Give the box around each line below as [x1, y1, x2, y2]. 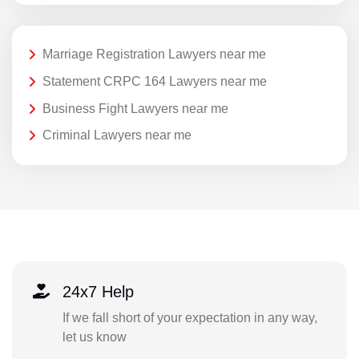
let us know [62, 329, 127, 344]
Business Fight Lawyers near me [42, 101, 228, 115]
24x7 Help [62, 282, 134, 301]
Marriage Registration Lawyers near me [42, 47, 266, 62]
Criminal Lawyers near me [42, 128, 192, 143]
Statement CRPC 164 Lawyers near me [42, 75, 267, 89]
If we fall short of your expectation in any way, [62, 310, 317, 325]
